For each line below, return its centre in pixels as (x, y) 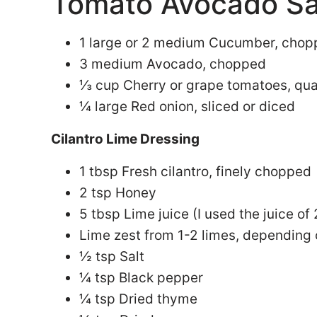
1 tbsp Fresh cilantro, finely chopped (195, 172)
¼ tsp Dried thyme (138, 299)
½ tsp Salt (112, 257)
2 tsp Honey (118, 193)
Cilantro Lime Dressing (125, 139)
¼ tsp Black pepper (141, 278)
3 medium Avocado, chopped (173, 64)
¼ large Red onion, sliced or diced (187, 106)
